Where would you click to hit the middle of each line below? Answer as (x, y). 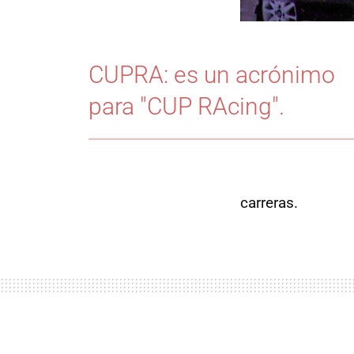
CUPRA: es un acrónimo (212, 75)
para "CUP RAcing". (186, 107)
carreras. (269, 203)
